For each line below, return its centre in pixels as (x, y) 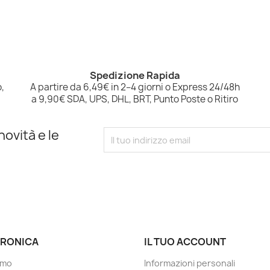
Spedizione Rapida (135, 76)
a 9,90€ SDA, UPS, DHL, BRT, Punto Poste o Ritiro (135, 99)
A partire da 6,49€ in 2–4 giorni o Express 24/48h (135, 87)
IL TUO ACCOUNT (185, 242)
